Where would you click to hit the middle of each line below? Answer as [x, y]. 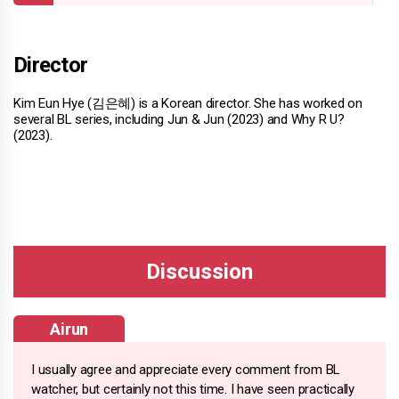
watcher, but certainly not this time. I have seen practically [193, 389]
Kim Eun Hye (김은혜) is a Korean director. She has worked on [188, 103]
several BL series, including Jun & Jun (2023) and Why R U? [179, 119]
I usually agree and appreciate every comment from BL [186, 369]
